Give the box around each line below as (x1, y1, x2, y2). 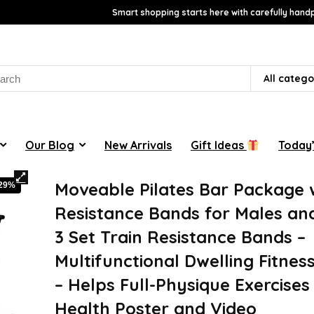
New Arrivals (104, 137, 172, 152)
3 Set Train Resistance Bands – (55, 226, 306, 247)
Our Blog (25, 137, 74, 152)
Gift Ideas (190, 137, 247, 152)
